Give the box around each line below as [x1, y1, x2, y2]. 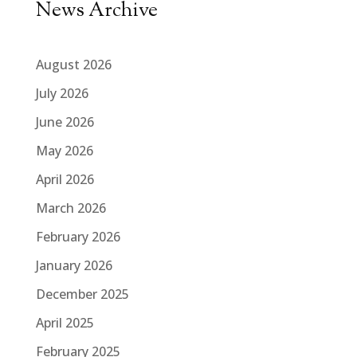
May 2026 [35, 141, 93, 159]
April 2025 [35, 313, 94, 331]
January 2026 [35, 256, 112, 274]
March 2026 [35, 198, 106, 217]
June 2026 [35, 112, 94, 131]
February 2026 [35, 227, 120, 245]
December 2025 [35, 284, 129, 303]
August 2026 [35, 55, 112, 73]
